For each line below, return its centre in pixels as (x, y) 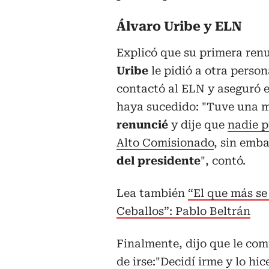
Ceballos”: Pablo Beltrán (183, 211)
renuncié (142, 125)
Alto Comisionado (165, 143)
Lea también (152, 193)
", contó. (223, 161)
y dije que (198, 125)
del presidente (159, 161)
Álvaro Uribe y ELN (179, 27)
